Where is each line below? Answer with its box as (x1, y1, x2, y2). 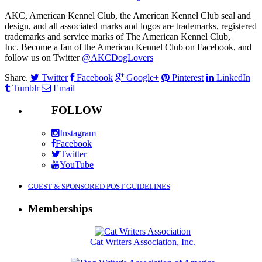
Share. (5, 72, 28, 82)
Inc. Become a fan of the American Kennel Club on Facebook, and (5, 42, 251, 52)
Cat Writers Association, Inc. (90, 236, 195, 247)
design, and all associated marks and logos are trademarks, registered (5, 20, 257, 31)
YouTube (60, 160, 94, 170)
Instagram (60, 128, 96, 139)
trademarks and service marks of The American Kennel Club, (5, 31, 230, 42)
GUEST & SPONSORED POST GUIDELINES (28, 182, 170, 191)
